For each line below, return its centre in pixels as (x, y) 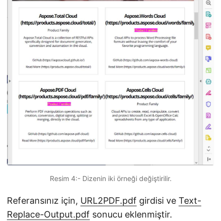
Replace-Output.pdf (48, 215)
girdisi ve (158, 201)
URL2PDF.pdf (109, 201)
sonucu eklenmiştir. (131, 215)
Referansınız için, (44, 201)
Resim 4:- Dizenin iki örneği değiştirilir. (110, 179)
